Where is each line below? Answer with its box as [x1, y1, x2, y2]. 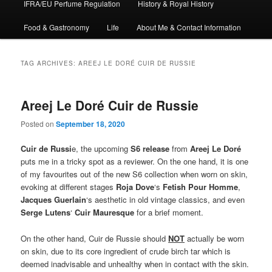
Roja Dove [116, 181, 155, 193]
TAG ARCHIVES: [21, 58, 79, 67]
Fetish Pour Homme [163, 181, 239, 193]
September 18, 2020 [56, 118, 126, 130]
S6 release [131, 143, 170, 155]
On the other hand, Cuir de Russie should [21, 232, 169, 244]
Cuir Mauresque [75, 206, 135, 219]
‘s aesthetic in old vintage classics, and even [86, 194, 245, 206]
